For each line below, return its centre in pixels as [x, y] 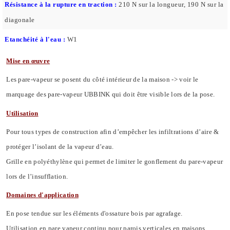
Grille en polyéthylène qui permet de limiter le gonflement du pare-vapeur [115, 161]
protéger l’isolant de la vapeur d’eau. [60, 146]
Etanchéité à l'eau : [36, 40]
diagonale [20, 20]
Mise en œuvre [28, 61]
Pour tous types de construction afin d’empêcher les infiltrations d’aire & [113, 131]
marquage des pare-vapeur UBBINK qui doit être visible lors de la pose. [111, 94]
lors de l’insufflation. [37, 176]
